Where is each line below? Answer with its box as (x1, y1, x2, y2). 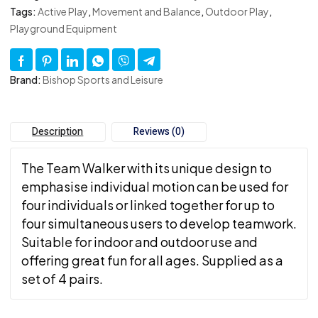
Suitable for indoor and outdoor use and (21, 233, 258, 250)
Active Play (38, 4, 88, 18)
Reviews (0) (133, 124, 185, 139)
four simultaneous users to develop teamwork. (21, 214, 297, 231)
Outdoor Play (205, 4, 269, 18)
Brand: (10, 72, 43, 86)
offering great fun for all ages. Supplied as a (21, 251, 283, 268)
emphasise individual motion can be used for (21, 177, 288, 194)
